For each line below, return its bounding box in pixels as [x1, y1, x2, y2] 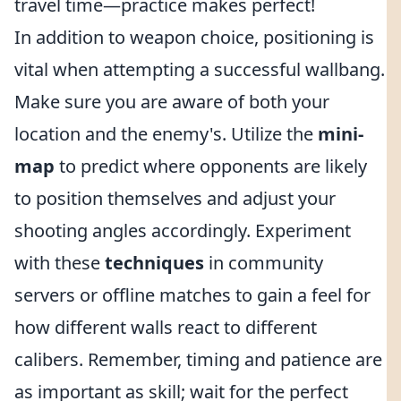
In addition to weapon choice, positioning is [14, 25, 374, 49]
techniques [105, 251, 204, 275]
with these [14, 251, 105, 275]
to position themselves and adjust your [14, 186, 336, 210]
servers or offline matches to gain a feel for [14, 283, 371, 307]
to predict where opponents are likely [55, 154, 367, 178]
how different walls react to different [14, 315, 317, 339]
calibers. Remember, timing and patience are [14, 347, 382, 371]
